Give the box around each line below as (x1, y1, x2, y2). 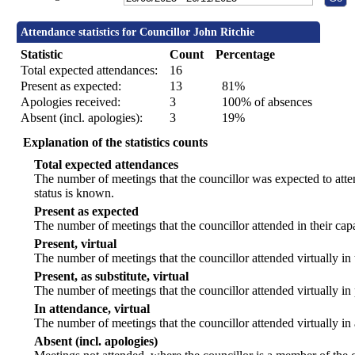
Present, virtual (34, 237, 117, 251)
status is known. (34, 186, 115, 200)
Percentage (216, 48, 276, 62)
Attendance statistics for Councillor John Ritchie (21, 26, 255, 39)
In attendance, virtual (34, 302, 151, 316)
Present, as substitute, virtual (34, 269, 189, 284)
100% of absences (216, 95, 313, 109)
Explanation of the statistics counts (23, 136, 208, 150)
